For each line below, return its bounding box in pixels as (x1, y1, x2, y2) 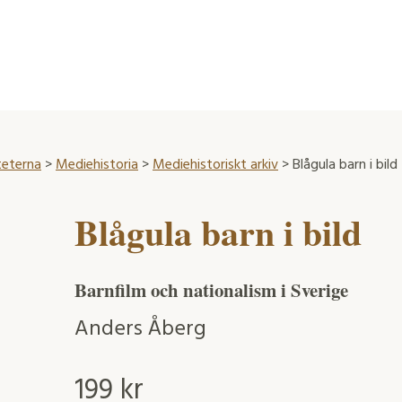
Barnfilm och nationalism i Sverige (74, 275, 348, 303)
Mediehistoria (56, 153, 138, 177)
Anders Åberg (74, 312, 206, 347)
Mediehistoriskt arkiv (153, 153, 278, 177)
